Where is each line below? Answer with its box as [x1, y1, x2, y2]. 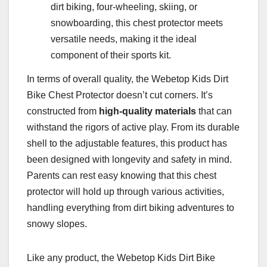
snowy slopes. [27, 219, 87, 229]
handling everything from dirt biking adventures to [27, 203, 234, 213]
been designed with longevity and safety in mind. [27, 154, 232, 165]
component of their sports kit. [51, 50, 171, 61]
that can [196, 106, 232, 117]
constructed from [27, 106, 99, 117]
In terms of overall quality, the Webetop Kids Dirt [27, 74, 228, 85]
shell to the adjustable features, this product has [27, 138, 227, 149]
